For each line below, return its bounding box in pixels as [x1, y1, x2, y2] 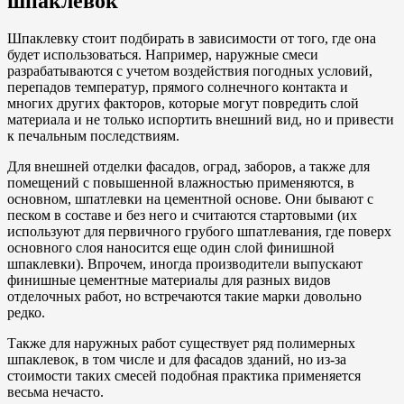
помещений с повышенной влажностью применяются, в [7, 175, 354, 191]
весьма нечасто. [7, 384, 104, 400]
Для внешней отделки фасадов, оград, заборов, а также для [7, 159, 370, 175]
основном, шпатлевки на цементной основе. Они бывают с [7, 191, 373, 207]
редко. [7, 305, 45, 321]
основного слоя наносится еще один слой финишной [7, 240, 335, 256]
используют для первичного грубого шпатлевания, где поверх [7, 224, 391, 240]
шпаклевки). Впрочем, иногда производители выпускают [7, 256, 363, 272]
